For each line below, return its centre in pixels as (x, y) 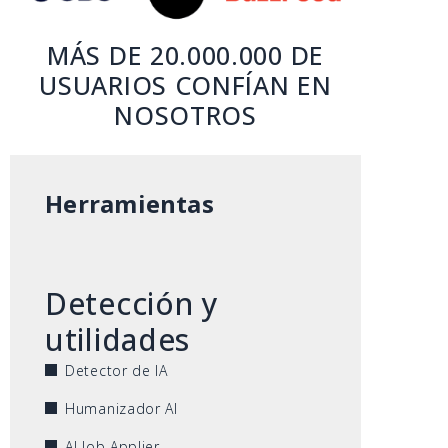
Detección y (132, 303)
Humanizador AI (121, 408)
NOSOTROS (185, 115)
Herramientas (129, 204)
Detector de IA (116, 370)
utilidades (118, 339)
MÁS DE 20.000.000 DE (185, 55)
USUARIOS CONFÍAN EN (185, 85)
